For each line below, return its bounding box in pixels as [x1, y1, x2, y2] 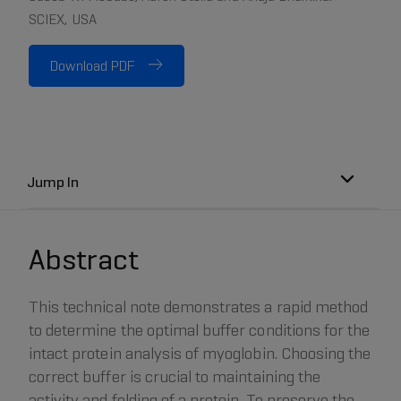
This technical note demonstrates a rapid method [29, 296, 369, 317]
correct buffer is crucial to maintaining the [29, 366, 320, 387]
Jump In [27, 172, 80, 192]
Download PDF [50, 56, 135, 75]
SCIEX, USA [29, 10, 97, 29]
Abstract [29, 241, 139, 278]
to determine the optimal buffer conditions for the [29, 320, 371, 340]
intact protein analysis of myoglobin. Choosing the [29, 343, 371, 363]
